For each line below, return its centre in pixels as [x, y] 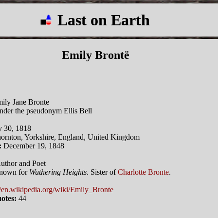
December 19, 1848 [33, 145]
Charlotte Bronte [143, 172]
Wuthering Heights [58, 172]
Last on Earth [104, 20]
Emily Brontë [95, 55]
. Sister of [102, 172]
